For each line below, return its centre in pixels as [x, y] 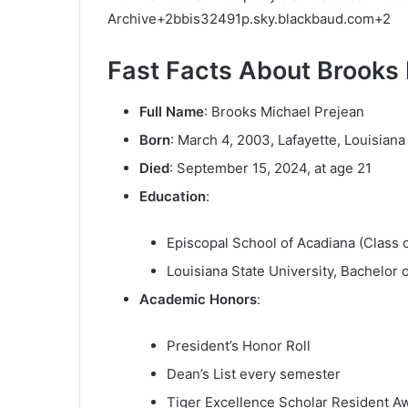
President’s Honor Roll [239, 345]
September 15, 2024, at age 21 [274, 168]
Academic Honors [198, 299]
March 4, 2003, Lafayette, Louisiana [291, 139]
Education [173, 196]
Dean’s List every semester [254, 373]
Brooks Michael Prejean [288, 111]
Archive [132, 19]
